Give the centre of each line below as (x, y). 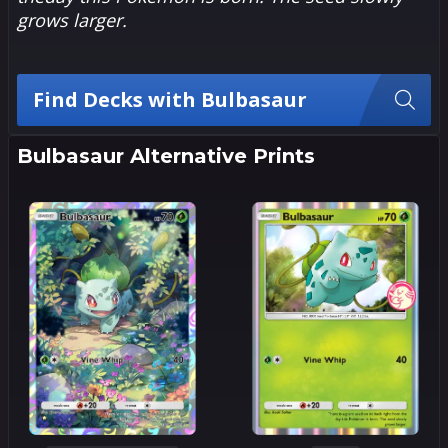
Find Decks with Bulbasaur (170, 99)
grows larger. (72, 19)
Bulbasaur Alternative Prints (166, 155)
